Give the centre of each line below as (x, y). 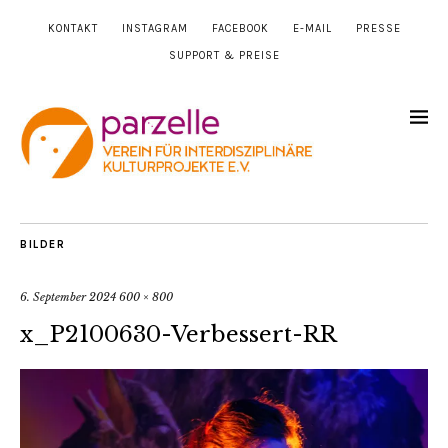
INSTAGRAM (154, 28)
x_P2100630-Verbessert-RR (178, 335)
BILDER (42, 245)
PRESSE (378, 28)
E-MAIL (312, 28)
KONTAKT (72, 28)
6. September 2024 (68, 297)
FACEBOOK (240, 28)
